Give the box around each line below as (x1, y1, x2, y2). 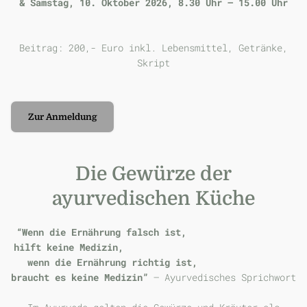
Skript (137, 56, 170, 70)
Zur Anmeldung (27, 111, 97, 122)
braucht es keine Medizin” (11, 270, 148, 284)
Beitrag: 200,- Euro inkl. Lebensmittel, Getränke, (19, 41, 288, 55)
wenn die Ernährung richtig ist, (27, 255, 280, 269)
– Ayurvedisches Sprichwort (148, 270, 296, 284)
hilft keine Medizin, (14, 240, 293, 254)
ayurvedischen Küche (52, 187, 255, 210)
